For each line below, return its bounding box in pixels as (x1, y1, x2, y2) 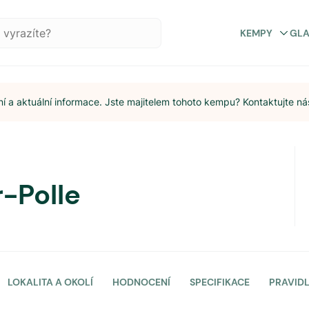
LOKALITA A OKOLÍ (8, 276, 93, 288)
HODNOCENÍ (112, 276, 170, 288)
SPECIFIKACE (190, 276, 250, 288)
